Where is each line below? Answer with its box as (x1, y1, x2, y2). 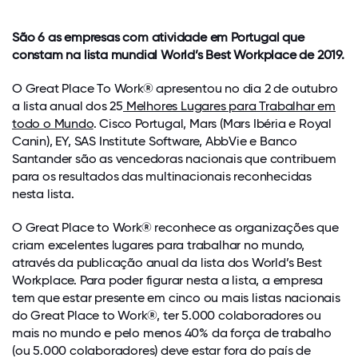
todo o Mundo (12, 116, 93, 132)
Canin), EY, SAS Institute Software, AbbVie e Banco (12, 133, 297, 149)
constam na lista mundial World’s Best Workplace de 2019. (12, 47, 344, 63)
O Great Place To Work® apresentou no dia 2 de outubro (12, 81, 338, 97)
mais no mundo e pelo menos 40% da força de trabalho (12, 325, 332, 341)
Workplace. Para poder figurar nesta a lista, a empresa (12, 272, 324, 288)
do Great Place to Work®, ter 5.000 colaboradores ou (12, 308, 321, 324)
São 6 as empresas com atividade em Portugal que (12, 30, 304, 46)
